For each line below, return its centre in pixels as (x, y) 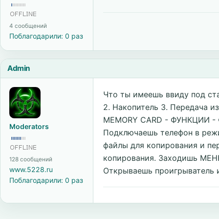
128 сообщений (31, 159)
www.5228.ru (31, 169)
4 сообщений (28, 26)
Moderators (29, 126)
